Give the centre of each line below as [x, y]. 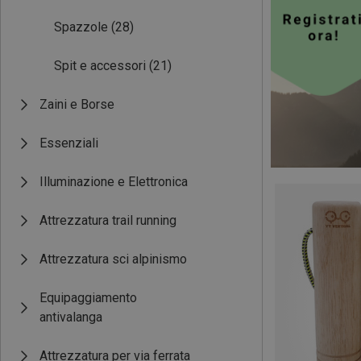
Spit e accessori [100, 66]
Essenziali [69, 143]
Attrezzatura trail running [108, 220]
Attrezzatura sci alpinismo [113, 259]
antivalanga [71, 317]
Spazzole [81, 27]
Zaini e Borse [77, 104]
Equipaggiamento [88, 298]
